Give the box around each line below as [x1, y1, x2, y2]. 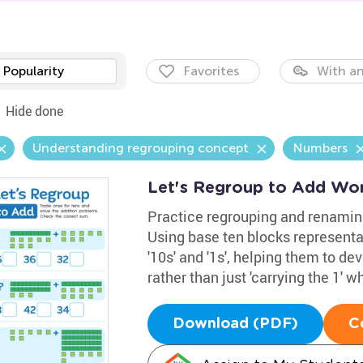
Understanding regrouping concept [32, 140, 249, 156]
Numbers [292, 140, 348, 156]
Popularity [2, 63, 64, 79]
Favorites [182, 63, 239, 79]
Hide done [5, 102, 63, 120]
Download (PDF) [172, 317, 298, 331]
